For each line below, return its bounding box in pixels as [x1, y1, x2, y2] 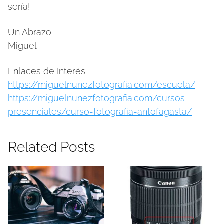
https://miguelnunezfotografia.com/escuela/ [8, 79, 195, 90]
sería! [8, 1, 30, 12]
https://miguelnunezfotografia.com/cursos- [8, 92, 189, 103]
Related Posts [8, 138, 95, 155]
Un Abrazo [8, 26, 51, 37]
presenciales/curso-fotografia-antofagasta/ [8, 106, 192, 117]
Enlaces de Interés [8, 65, 85, 76]
